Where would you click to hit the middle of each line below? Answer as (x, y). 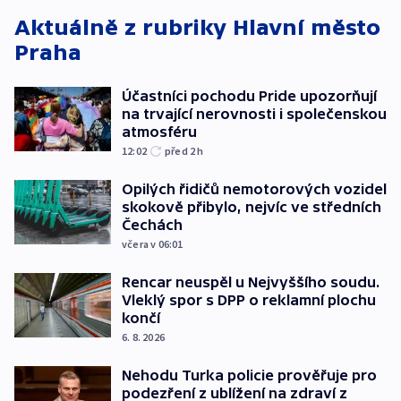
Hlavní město (307, 28)
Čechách (152, 225)
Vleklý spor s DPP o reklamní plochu (249, 300)
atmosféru (159, 132)
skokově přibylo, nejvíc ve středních (252, 207)
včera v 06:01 (153, 244)
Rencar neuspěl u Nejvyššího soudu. (251, 282)
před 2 (181, 151)
